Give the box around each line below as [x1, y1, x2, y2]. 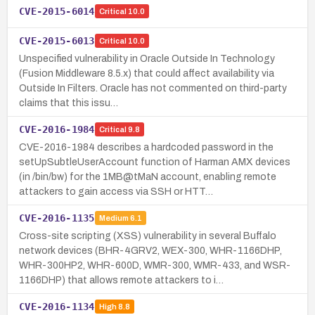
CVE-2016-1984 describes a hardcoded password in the [19, 141, 274, 153]
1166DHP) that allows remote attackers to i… [19, 274, 224, 285]
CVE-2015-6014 [19, 5, 95, 17]
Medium [98, 214, 129, 223]
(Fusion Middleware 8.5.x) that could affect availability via [19, 67, 274, 79]
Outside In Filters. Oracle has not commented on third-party [19, 82, 287, 94]
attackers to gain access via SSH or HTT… [19, 186, 213, 197]
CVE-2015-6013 [19, 34, 95, 46]
